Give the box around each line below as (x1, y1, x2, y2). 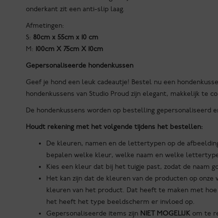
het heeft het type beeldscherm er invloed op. (46, 198, 195, 206)
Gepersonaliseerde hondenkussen (26, 61, 134, 70)
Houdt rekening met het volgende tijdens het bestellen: (26, 123, 203, 131)
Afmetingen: (26, 21, 65, 30)
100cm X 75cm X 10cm (36, 45, 104, 54)
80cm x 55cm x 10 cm (31, 33, 99, 42)
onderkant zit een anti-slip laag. (26, 5, 127, 14)
